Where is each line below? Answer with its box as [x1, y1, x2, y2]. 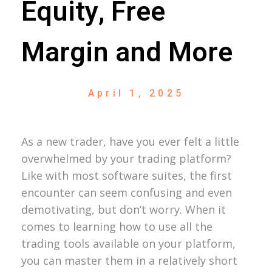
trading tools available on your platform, [21, 236, 236, 251]
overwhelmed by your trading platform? [21, 151, 231, 166]
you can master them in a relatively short [21, 253, 237, 268]
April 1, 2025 [87, 86, 185, 101]
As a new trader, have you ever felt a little [21, 134, 239, 149]
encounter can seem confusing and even [21, 185, 232, 200]
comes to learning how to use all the [21, 219, 212, 234]
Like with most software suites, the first [21, 168, 232, 183]
